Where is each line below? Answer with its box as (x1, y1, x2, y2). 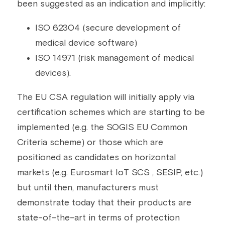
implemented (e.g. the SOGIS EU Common (17, 123, 187, 132)
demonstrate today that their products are (17, 198, 191, 207)
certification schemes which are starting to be (17, 108, 205, 117)
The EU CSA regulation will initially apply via (17, 93, 194, 102)
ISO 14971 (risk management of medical (35, 54, 194, 63)
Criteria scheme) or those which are (17, 138, 163, 147)
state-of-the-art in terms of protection (17, 213, 180, 222)
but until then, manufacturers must (17, 183, 159, 192)
